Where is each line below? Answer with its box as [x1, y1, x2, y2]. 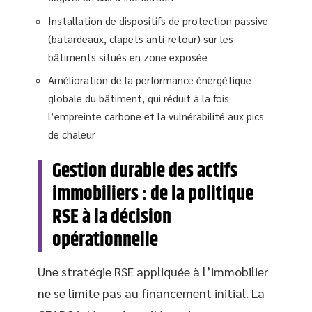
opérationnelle [52, 226, 158, 256]
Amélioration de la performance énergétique [48, 73, 251, 87]
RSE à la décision [52, 203, 171, 233]
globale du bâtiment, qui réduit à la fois [48, 91, 229, 105]
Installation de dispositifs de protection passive [48, 13, 268, 27]
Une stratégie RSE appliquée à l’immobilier [38, 263, 268, 280]
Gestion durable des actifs [52, 157, 237, 187]
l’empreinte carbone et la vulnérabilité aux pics [48, 109, 264, 123]
